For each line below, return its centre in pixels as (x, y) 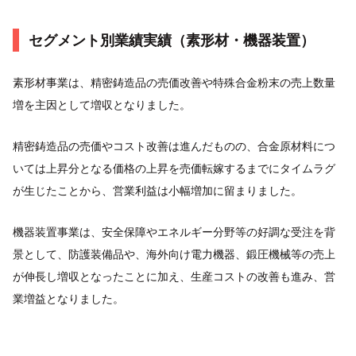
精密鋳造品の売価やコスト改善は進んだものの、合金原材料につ (174, 146)
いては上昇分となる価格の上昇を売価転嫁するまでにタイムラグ (174, 168)
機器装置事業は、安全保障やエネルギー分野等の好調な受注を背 (174, 232)
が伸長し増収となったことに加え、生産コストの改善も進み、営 (174, 276)
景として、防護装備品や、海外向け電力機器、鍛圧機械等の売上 (174, 254)
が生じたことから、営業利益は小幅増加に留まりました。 (157, 190)
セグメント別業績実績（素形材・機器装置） (172, 40)
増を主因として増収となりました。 (102, 104)
